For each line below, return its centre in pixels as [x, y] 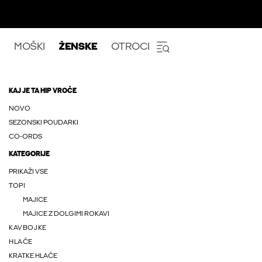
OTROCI [130, 47]
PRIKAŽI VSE [28, 172]
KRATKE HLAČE [33, 256]
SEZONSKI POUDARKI [44, 123]
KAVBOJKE [28, 228]
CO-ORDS [25, 137]
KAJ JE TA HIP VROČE [43, 91]
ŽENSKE [78, 47]
